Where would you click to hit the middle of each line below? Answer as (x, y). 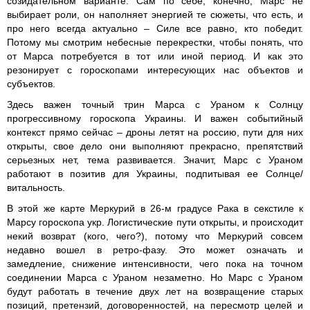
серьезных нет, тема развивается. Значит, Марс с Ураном (155, 160)
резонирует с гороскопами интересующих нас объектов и (155, 70)
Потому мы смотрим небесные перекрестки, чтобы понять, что (155, 42)
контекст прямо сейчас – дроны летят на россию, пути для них (155, 132)
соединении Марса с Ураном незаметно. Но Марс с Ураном (155, 277)
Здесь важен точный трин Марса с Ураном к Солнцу (155, 104)
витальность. (36, 188)
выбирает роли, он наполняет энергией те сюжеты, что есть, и (155, 15)
